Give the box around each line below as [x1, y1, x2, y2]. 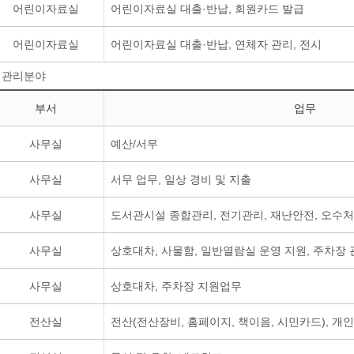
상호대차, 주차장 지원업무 [111, 280, 242, 292]
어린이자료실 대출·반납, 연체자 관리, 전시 [111, 38, 322, 51]
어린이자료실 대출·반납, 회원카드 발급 [111, 2, 304, 15]
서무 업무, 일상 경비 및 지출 [111, 173, 251, 186]
